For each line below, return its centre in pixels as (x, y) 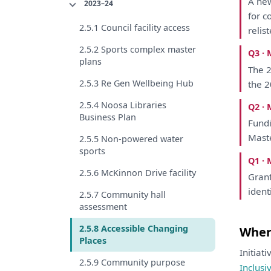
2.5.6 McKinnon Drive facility (138, 172)
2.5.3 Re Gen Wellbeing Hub (136, 83)
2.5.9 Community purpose (132, 262)
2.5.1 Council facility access (135, 27)
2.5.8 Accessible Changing (134, 228)
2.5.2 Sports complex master (138, 49)
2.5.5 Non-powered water (131, 139)
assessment (103, 206)
